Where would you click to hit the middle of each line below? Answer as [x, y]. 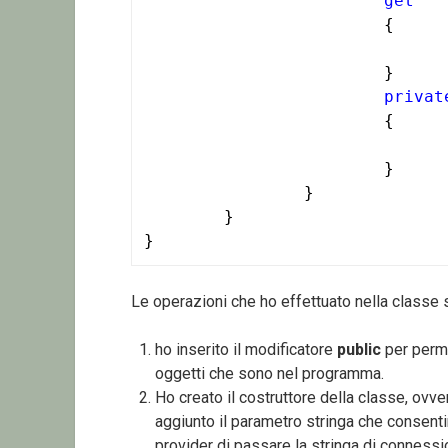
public [358, 349]
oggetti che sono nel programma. [269, 373]
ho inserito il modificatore [245, 349]
